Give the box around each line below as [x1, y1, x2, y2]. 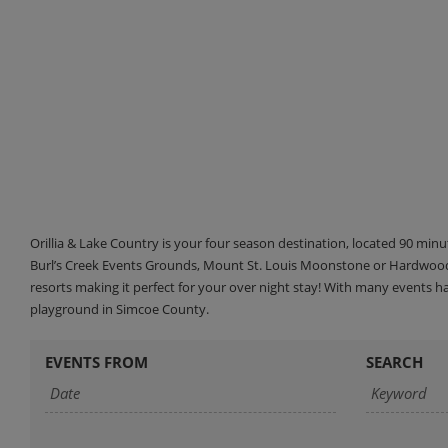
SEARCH [366, 351, 423, 372]
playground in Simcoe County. [30, 299, 209, 318]
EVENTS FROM [45, 351, 148, 372]
